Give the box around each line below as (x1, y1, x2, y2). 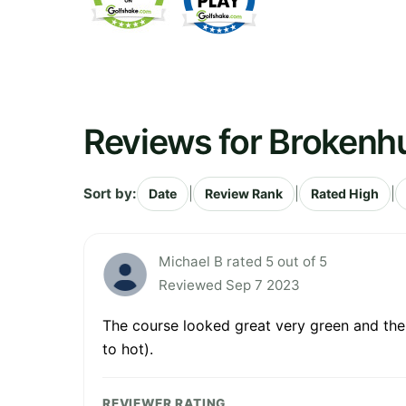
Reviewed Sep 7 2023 (159, 275, 300, 294)
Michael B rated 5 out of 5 (159, 252, 327, 270)
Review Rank (205, 185, 283, 201)
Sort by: (83, 184, 137, 202)
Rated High (311, 185, 379, 201)
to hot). (102, 339, 153, 358)
